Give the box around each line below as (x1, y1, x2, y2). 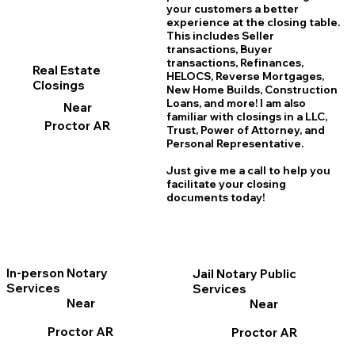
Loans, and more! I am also (166, 96, 306, 109)
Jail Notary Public (192, 266, 296, 282)
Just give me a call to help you (166, 163, 330, 177)
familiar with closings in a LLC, (166, 109, 327, 123)
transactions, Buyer (166, 42, 273, 55)
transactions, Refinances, (166, 55, 303, 69)
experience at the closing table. (166, 15, 340, 29)
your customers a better (166, 2, 299, 15)
